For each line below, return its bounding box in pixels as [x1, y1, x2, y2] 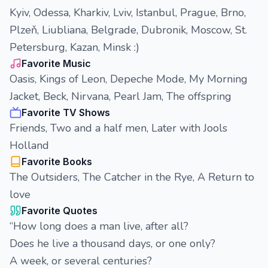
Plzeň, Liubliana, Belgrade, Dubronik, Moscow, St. [10, 23, 247, 37]
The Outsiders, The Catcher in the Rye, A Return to [10, 170, 254, 184]
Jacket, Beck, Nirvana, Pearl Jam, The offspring [10, 89, 232, 103]
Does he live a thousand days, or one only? [10, 236, 215, 251]
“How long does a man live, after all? [10, 219, 188, 233]
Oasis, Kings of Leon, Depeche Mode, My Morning [10, 72, 248, 86]
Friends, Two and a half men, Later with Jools [10, 121, 227, 135]
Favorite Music [22, 57, 91, 69]
